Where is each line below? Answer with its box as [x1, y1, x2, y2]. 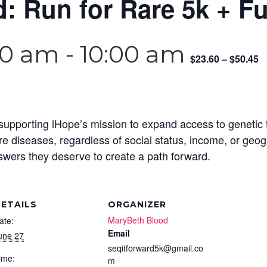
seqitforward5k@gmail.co [108, 242, 203, 254]
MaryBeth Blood [108, 214, 168, 226]
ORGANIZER [108, 199, 166, 210]
